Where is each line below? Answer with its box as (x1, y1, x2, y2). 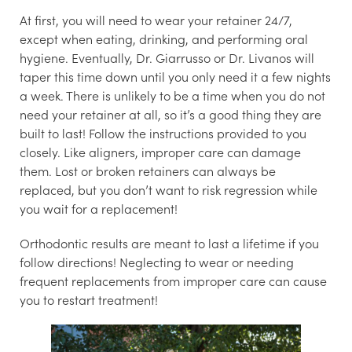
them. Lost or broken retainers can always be (20, 162, 276, 180)
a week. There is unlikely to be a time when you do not (20, 86, 325, 104)
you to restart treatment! (20, 291, 158, 309)
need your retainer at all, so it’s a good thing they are (20, 105, 321, 123)
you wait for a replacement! (20, 200, 178, 218)
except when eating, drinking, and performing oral (20, 30, 308, 48)
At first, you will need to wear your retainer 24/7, (20, 11, 292, 29)
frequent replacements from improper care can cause (20, 272, 327, 290)
